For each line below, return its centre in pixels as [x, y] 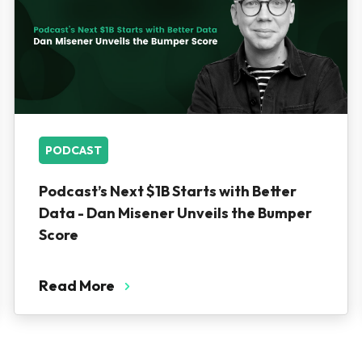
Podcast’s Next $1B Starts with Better [167, 191]
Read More [76, 286]
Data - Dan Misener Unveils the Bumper [175, 213]
